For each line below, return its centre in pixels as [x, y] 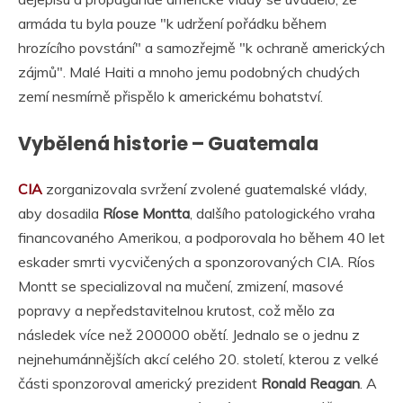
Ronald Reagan [310, 384]
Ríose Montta [146, 214]
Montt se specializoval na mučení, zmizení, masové [181, 287]
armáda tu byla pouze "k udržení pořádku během [172, 23]
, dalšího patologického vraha [282, 214]
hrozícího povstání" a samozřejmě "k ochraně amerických [201, 47]
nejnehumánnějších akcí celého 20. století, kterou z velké [198, 359]
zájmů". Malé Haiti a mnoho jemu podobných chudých [189, 72]
